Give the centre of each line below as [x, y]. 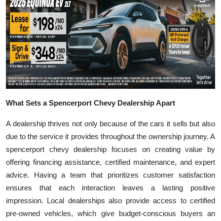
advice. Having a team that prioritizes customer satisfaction [110, 175]
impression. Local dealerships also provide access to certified [110, 200]
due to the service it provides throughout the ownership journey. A [110, 136]
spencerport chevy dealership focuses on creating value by [110, 149]
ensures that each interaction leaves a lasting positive [110, 187]
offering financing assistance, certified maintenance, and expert [110, 162]
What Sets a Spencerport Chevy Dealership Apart [91, 103]
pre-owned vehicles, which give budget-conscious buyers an [110, 213]
